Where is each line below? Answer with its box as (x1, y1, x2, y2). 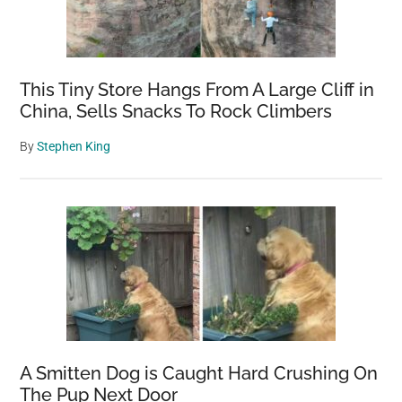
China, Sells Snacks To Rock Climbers (20, 100, 333, 123)
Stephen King (37, 139, 111, 154)
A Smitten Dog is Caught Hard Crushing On (20, 363, 379, 385)
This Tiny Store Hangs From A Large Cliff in (20, 79, 375, 101)
